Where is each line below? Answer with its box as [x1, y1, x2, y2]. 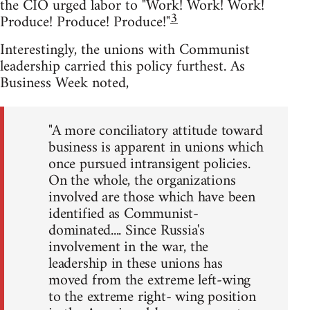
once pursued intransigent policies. [48, 150, 250, 178]
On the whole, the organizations [48, 167, 236, 194]
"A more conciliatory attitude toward [48, 117, 263, 145]
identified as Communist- [48, 200, 199, 228]
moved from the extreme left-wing [48, 266, 251, 294]
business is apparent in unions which [48, 134, 264, 161]
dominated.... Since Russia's [48, 217, 206, 244]
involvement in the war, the [48, 233, 209, 261]
